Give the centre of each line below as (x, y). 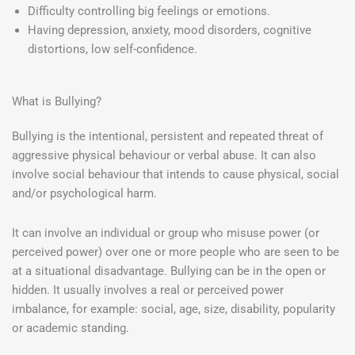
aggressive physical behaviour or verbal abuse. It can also (164, 155)
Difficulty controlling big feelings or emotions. (149, 11)
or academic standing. (71, 328)
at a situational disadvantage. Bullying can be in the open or (169, 271)
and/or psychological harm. (84, 193)
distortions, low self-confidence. (113, 50)
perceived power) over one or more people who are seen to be (176, 252)
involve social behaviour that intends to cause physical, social (176, 174)
